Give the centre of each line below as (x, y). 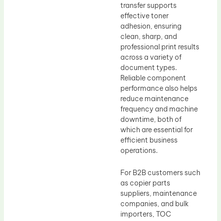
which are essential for (157, 129)
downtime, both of (151, 119)
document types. (149, 67)
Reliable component (153, 78)
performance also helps (159, 88)
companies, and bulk (154, 204)
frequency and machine (159, 109)
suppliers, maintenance (159, 194)
